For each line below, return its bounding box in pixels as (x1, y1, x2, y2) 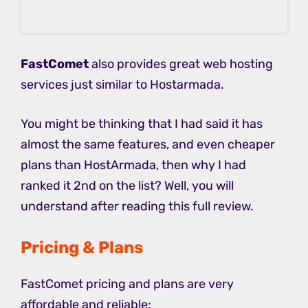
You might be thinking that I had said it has (21, 115, 263, 131)
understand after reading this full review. (21, 198, 254, 214)
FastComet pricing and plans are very (21, 276, 234, 291)
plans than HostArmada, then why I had (21, 157, 246, 173)
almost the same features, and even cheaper (21, 136, 275, 152)
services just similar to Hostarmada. (21, 76, 224, 92)
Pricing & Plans (21, 237, 143, 257)
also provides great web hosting (91, 56, 273, 71)
